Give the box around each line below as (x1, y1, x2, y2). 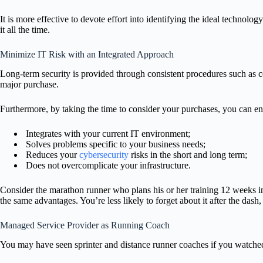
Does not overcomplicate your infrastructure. (23, 160, 191, 171)
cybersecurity (79, 150, 129, 160)
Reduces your (23, 150, 79, 160)
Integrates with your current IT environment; (23, 129, 193, 139)
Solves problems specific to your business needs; (23, 139, 208, 150)
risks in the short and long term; (129, 150, 249, 160)
